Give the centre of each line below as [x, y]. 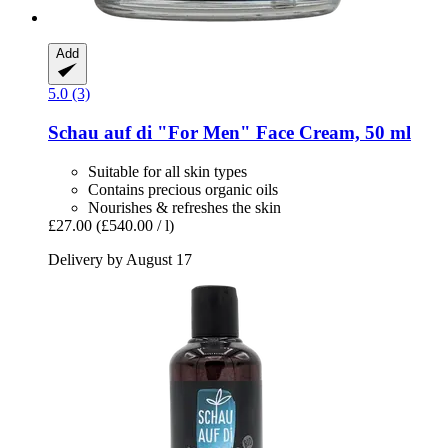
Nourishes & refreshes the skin [184, 207]
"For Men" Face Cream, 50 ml [281, 132]
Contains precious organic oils [183, 189]
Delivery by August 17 [120, 259]
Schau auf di [100, 132]
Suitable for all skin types [167, 171]
